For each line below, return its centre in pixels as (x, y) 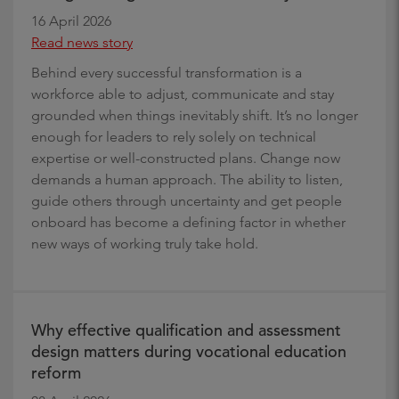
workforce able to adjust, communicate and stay (183, 94)
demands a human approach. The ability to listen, (187, 179)
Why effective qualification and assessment (186, 330)
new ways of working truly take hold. (145, 243)
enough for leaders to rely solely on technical (174, 136)
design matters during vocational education (189, 351)
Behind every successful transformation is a (167, 72)
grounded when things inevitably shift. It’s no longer (195, 115)
